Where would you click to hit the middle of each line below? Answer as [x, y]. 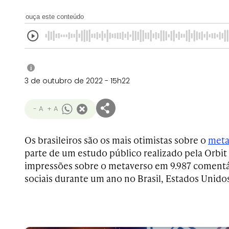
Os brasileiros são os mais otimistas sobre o [116, 140]
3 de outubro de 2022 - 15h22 [77, 81]
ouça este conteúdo [55, 17]
